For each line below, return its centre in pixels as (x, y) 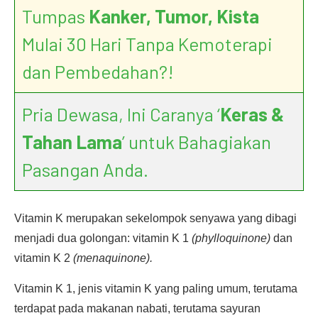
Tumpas (55, 16)
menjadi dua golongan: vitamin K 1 (103, 238)
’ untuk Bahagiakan (197, 142)
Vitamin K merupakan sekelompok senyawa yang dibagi (155, 218)
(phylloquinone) (231, 238)
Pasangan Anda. (85, 169)
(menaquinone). (113, 258)
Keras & (252, 114)
